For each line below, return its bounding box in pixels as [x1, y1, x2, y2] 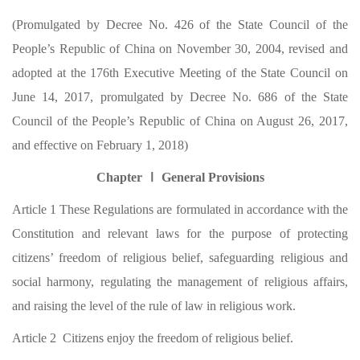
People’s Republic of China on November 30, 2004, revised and [12, 42, 348, 55]
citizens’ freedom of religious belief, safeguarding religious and [12, 251, 348, 264]
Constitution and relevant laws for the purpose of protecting [12, 227, 348, 240]
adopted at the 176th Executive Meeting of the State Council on [12, 66, 348, 80]
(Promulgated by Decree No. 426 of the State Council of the [12, 18, 348, 31]
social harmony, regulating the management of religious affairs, [12, 275, 348, 288]
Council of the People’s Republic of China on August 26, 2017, [12, 114, 348, 128]
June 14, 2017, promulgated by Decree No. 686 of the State [12, 90, 348, 104]
